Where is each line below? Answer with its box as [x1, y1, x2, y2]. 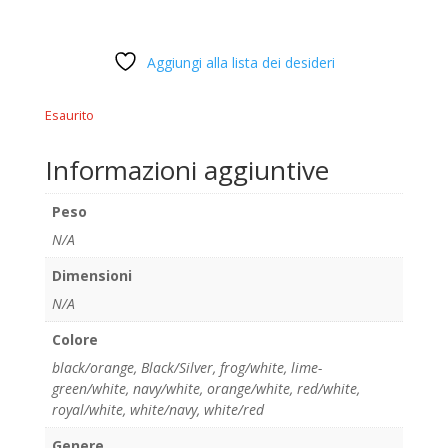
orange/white [206, 378, 290, 398]
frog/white [219, 357, 284, 377]
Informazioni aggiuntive [44, 151, 329, 188]
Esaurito [44, 105, 94, 124]
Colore [51, 329, 98, 349]
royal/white [51, 399, 123, 419]
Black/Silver [140, 357, 213, 377]
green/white [51, 378, 126, 398]
